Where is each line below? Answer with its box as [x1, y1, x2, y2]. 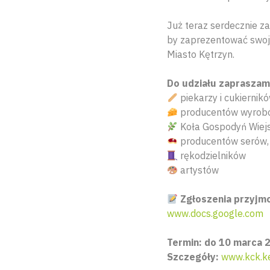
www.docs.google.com [167, 207, 263, 220]
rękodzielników [178, 149, 246, 162]
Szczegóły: [167, 251, 219, 263]
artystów [178, 164, 219, 177]
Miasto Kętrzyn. [167, 48, 234, 61]
